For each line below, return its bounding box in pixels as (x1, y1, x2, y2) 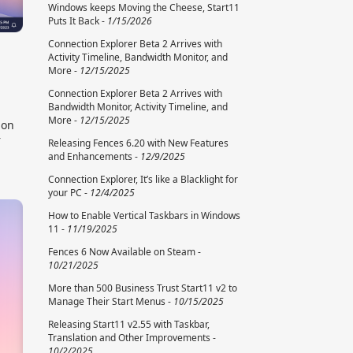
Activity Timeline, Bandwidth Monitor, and (48, 50, 228, 65)
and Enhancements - (48, 150, 140, 164)
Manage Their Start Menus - (48, 295, 173, 309)
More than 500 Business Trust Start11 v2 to (48, 281, 237, 295)
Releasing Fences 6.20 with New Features (48, 136, 229, 150)
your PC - (48, 186, 90, 200)
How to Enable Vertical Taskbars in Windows (48, 209, 240, 223)
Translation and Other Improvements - (48, 331, 216, 345)
